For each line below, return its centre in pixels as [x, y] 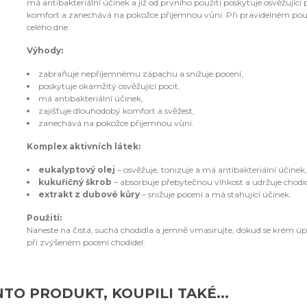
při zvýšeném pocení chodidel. [86, 242]
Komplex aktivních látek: [83, 146]
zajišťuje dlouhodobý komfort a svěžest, [116, 110]
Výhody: [45, 50]
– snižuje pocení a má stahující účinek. [215, 194]
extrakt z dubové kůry [89, 194]
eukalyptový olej [76, 169]
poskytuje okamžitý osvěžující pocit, [109, 86]
